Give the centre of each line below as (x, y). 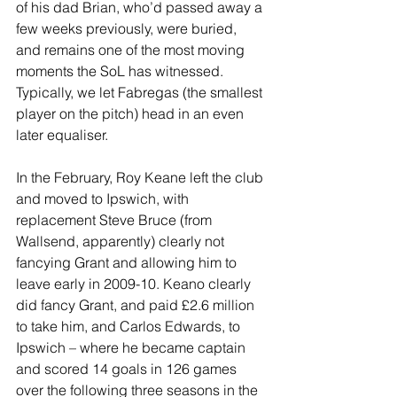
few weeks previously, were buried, (128, 28)
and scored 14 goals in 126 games (128, 368)
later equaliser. (62, 134)
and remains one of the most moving (132, 49)
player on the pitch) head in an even (132, 113)
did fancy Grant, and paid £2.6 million (137, 304)
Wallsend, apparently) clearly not (122, 241)
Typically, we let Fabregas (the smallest (141, 92)
